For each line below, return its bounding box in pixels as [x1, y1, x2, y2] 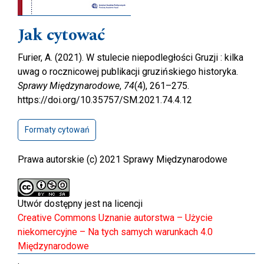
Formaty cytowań [24, 125, 90, 135]
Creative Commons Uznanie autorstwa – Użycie [18, 212, 213, 224]
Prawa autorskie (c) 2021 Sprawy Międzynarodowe [18, 154, 227, 166]
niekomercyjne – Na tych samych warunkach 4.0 [18, 226, 213, 238]
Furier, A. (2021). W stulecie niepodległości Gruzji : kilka [18, 52, 243, 64]
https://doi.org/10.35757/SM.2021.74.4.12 [18, 94, 192, 106]
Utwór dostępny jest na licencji [18, 198, 143, 210]
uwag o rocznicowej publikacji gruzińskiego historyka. [18, 66, 238, 78]
